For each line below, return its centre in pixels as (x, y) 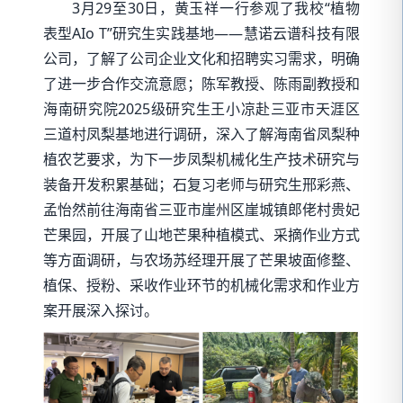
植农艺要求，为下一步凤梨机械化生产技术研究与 (201, 160)
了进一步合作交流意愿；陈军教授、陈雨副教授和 (201, 84)
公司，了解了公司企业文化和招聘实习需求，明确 (201, 59)
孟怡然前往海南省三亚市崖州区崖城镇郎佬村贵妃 (201, 210)
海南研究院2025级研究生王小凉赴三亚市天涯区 (201, 109)
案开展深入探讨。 (101, 311)
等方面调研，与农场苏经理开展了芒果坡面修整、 (201, 260)
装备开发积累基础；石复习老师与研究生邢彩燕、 (201, 185)
